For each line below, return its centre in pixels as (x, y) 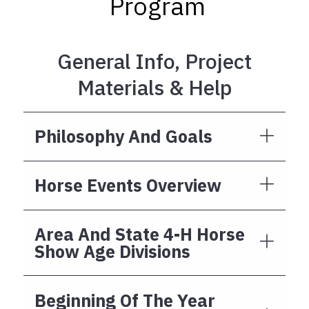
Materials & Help (154, 87)
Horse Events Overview (128, 186)
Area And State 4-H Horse (140, 235)
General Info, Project (154, 61)
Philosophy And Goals (123, 137)
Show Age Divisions (112, 252)
